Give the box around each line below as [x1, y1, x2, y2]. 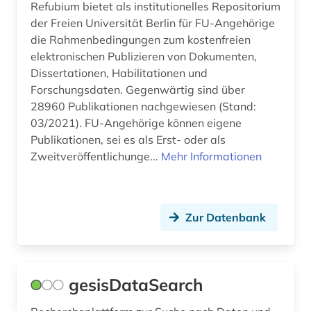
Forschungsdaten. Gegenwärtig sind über [31, 83, 245, 97]
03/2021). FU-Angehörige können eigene [31, 116, 242, 131]
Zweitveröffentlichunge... [31, 149, 161, 164]
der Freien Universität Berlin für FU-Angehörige [31, 16, 275, 31]
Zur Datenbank [185, 210, 266, 225]
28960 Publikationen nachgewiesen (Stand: [31, 99, 256, 114]
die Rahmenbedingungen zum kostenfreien [31, 33, 251, 47]
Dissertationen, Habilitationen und [31, 66, 208, 81]
